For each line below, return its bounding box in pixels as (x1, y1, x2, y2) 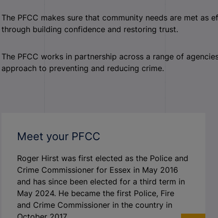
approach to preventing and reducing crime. (1, 63, 164, 73)
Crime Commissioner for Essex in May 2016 (17, 165, 179, 175)
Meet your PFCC (17, 130, 104, 143)
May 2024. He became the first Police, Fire (17, 188, 175, 198)
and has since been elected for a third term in (17, 177, 185, 186)
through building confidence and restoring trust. (1, 24, 179, 34)
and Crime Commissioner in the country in (17, 200, 173, 210)
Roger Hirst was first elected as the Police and (17, 153, 189, 163)
